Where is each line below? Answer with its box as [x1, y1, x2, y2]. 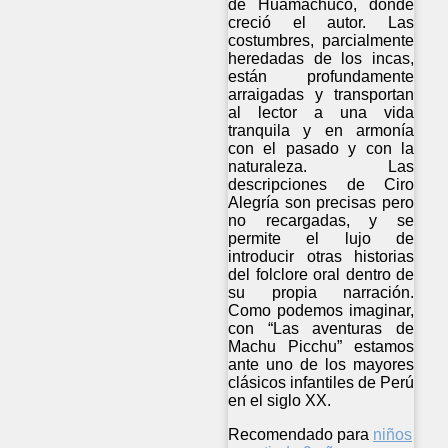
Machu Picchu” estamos [228, 338, 415, 356]
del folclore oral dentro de [228, 266, 415, 284]
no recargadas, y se [228, 212, 415, 230]
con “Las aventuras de [228, 320, 415, 338]
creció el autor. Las [228, 14, 415, 32]
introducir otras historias [228, 248, 415, 266]
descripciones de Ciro [228, 176, 415, 194]
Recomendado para [228, 426, 369, 444]
